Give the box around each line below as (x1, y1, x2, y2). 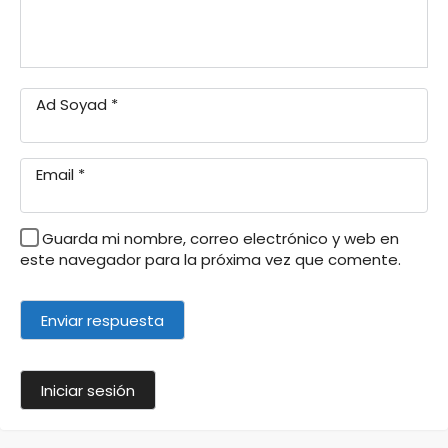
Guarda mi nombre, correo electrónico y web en (42, 228, 399, 250)
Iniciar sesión (41, 380, 135, 402)
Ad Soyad (36, 94, 111, 116)
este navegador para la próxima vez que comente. (20, 249, 401, 271)
